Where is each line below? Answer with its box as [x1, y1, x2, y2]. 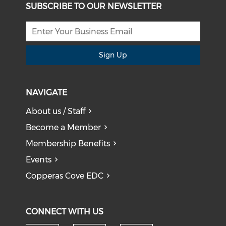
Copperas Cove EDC [26, 171, 104, 181]
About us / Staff [26, 106, 86, 117]
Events [26, 155, 52, 165]
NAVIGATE [26, 88, 68, 98]
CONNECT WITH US [26, 207, 104, 217]
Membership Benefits [26, 139, 110, 149]
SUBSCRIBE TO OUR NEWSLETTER [26, 2, 162, 12]
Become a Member [26, 123, 101, 133]
